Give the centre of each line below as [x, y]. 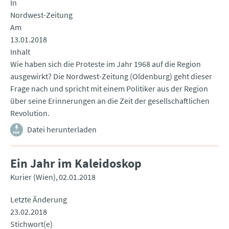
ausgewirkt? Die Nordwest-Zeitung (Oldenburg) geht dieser [111, 76]
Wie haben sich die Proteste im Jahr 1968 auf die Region [106, 64]
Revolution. [30, 113]
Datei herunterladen [62, 130]
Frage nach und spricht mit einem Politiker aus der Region [109, 89]
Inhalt [20, 52]
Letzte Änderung [39, 200]
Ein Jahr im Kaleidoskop [76, 164]
